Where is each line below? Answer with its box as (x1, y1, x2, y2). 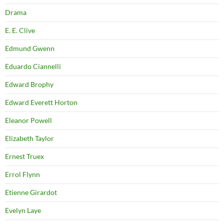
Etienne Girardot (5, 188, 57, 197)
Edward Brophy (5, 80, 53, 89)
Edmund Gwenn (5, 44, 54, 53)
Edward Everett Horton (5, 98, 77, 107)
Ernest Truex (5, 152, 44, 161)
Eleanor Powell (5, 116, 52, 125)
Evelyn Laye (5, 206, 41, 215)
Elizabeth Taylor (5, 134, 54, 143)
